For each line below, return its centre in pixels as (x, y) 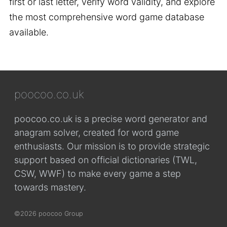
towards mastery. (50, 187)
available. (29, 32)
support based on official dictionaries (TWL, (106, 160)
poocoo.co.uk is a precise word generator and (111, 119)
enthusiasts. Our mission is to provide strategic (112, 146)
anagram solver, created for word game (97, 133)
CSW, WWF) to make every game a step (98, 174)
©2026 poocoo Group (49, 214)
